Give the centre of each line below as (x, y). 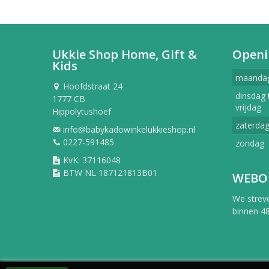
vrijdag (248, 107)
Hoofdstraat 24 (92, 86)
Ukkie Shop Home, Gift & (125, 55)
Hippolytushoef (82, 112)
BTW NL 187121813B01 (109, 173)
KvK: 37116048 (91, 160)
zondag (250, 144)
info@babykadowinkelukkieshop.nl (128, 130)
